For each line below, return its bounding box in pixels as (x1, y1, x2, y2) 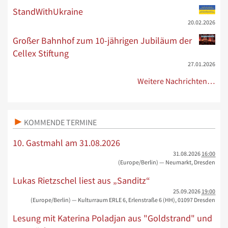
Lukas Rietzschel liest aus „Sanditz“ (13, 174, 150, 186)
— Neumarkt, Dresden (159, 158, 215, 166)
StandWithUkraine (13, 5, 83, 17)
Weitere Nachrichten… (137, 76, 215, 86)
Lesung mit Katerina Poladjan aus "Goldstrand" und (13, 212, 212, 224)
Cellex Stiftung (13, 47, 69, 59)
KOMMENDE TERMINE (24, 117, 97, 127)
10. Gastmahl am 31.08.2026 (13, 136, 120, 149)
